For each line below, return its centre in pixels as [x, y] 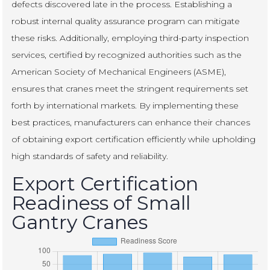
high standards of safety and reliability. [90, 156]
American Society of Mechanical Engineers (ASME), [119, 71]
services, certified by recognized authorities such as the [127, 55]
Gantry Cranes [80, 222]
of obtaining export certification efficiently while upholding [134, 139]
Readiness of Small [101, 202]
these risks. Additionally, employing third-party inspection [130, 38]
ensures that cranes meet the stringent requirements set [130, 88]
